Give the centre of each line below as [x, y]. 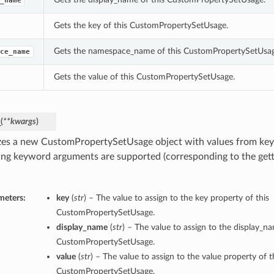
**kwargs [19, 122]
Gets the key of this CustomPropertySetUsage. [141, 26]
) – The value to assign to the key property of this [176, 198]
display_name [82, 228]
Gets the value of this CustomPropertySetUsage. [144, 77]
